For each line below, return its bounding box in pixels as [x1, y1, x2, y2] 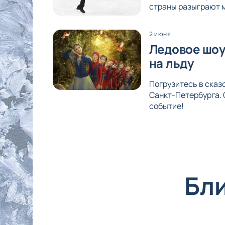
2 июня [149, 29, 172, 38]
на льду [149, 54, 194, 71]
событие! [149, 100, 184, 111]
